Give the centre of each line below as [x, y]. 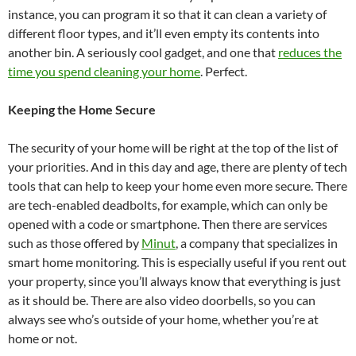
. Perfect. [225, 72]
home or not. [44, 339]
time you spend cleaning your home [104, 72]
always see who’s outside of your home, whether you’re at [163, 319]
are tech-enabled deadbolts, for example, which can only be [168, 205]
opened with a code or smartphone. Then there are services [168, 224]
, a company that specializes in [257, 243]
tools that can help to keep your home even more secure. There [178, 186]
